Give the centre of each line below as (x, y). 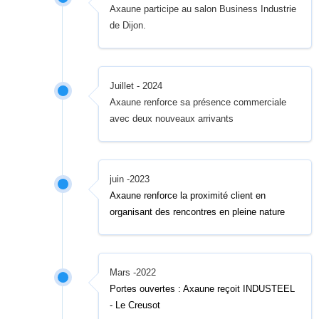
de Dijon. (128, 25)
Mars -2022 (133, 272)
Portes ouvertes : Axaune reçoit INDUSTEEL (203, 289)
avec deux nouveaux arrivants (172, 119)
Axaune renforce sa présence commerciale (198, 102)
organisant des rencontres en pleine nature (198, 212)
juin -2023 (130, 179)
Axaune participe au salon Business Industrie (203, 9)
